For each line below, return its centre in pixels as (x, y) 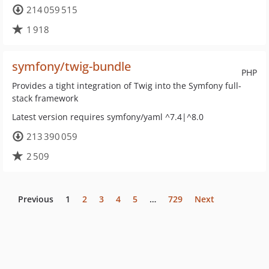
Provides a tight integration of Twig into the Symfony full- (127, 86)
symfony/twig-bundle (71, 66)
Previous (36, 199)
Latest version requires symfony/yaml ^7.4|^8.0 (108, 117)
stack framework (45, 98)
